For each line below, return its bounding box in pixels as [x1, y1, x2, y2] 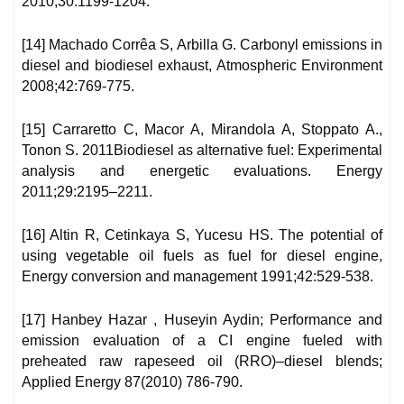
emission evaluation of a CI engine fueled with [22, 333, 382, 349]
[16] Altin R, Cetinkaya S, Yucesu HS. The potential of [22, 227, 382, 243]
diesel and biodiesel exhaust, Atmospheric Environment [22, 58, 382, 74]
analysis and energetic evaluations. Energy [22, 163, 382, 179]
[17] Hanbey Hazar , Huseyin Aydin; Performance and [22, 312, 382, 328]
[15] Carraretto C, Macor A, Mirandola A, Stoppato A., [22, 122, 382, 138]
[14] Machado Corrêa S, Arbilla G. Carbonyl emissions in [22, 37, 382, 53]
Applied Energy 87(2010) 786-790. [22, 374, 243, 390]
